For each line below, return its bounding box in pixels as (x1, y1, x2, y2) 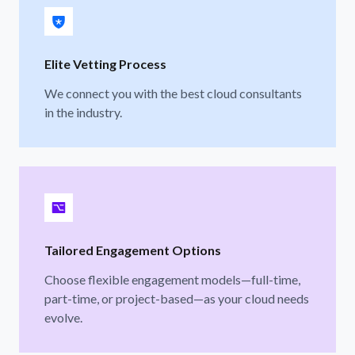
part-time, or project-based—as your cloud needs (44, 290, 309, 306)
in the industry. (44, 104, 122, 120)
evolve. (44, 309, 82, 325)
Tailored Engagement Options (44, 242, 221, 258)
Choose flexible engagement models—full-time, (44, 271, 300, 287)
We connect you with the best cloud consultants (44, 85, 302, 101)
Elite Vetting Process (44, 55, 166, 71)
